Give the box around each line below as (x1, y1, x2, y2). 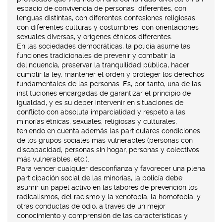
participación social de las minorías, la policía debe (17, 173, 182, 182)
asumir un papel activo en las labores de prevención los (17, 183, 198, 191)
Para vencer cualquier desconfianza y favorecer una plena (17, 164, 205, 172)
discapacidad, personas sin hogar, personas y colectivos (17, 145, 199, 154)
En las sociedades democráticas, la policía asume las (17, 42, 190, 50)
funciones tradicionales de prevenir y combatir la (17, 51, 175, 59)
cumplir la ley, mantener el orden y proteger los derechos (17, 70, 204, 78)
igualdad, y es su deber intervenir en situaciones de (17, 98, 183, 107)
